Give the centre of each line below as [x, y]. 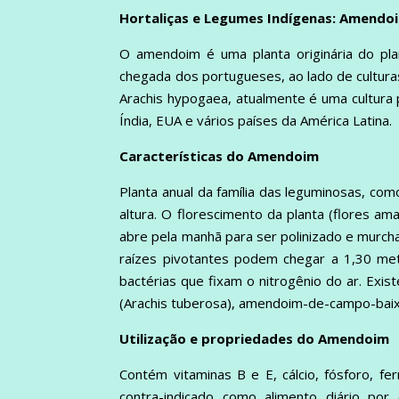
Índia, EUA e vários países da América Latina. [256, 120]
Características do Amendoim [220, 155]
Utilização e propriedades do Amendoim [255, 338]
